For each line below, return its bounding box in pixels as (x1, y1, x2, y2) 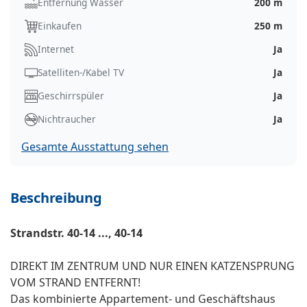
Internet (38, 42, 74, 56)
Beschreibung (10, 188, 102, 208)
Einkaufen (38, 19, 82, 33)
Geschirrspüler (38, 89, 104, 103)
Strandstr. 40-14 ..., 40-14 (10, 225, 143, 241)
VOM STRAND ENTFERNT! (10, 275, 140, 291)
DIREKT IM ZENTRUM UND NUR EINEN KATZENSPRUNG (10, 258, 295, 274)
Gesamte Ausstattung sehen (21, 139, 169, 155)
